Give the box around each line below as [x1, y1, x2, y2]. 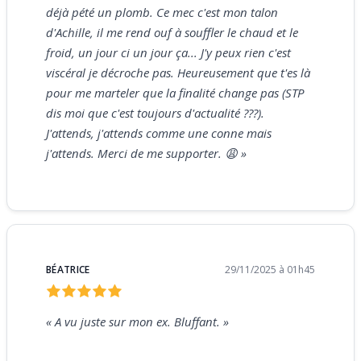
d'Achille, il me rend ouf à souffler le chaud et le [46, 23, 298, 40]
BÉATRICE [46, 262, 90, 276]
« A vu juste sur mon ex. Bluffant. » [46, 313, 229, 330]
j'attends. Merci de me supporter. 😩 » [46, 144, 247, 161]
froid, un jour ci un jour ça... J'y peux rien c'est [46, 44, 291, 60]
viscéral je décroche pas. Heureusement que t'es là [46, 64, 310, 81]
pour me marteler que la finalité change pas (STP [46, 84, 304, 101]
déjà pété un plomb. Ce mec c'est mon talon [46, 3, 278, 20]
